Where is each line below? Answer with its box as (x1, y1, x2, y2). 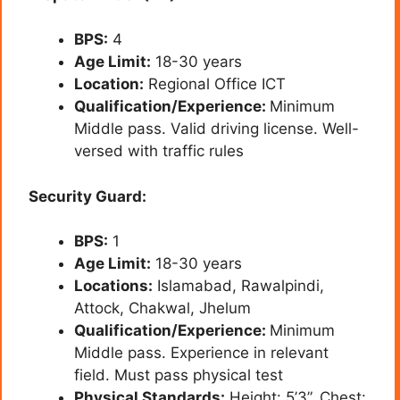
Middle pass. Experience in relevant (74, 344, 329, 362)
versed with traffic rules (74, 142, 244, 161)
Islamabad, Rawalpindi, (153, 277, 324, 296)
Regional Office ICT (144, 75, 286, 94)
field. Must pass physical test (74, 366, 283, 385)
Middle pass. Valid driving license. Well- (74, 120, 359, 138)
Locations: (74, 277, 153, 296)
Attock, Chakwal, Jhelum (74, 299, 251, 318)
